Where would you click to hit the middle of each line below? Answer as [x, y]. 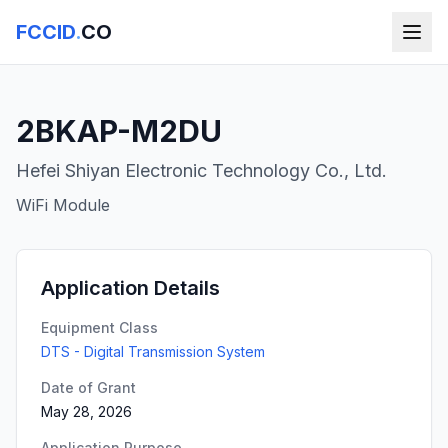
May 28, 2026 [86, 411]
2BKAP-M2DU [119, 131]
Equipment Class [99, 327]
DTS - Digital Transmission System [153, 351]
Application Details [130, 288]
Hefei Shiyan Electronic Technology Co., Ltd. [201, 170]
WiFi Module [63, 205]
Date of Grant [88, 387]
